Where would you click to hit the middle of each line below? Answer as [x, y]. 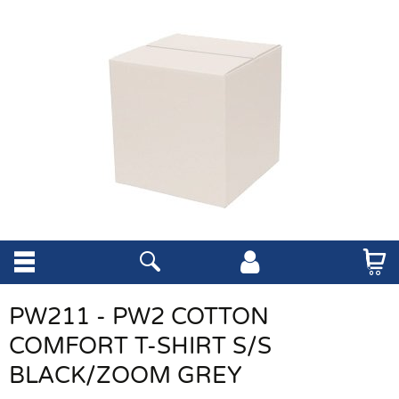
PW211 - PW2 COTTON [139, 317]
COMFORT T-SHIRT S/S [140, 346]
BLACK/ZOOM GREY [126, 375]
